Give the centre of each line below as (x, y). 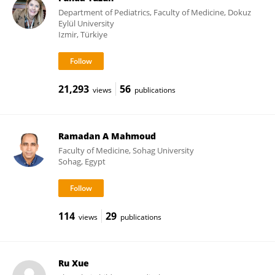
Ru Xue (73, 263)
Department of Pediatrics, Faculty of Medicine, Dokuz (154, 12)
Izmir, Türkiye (83, 34)
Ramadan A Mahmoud (107, 136)
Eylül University (86, 23)
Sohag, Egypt (82, 161)
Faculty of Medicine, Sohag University (126, 150)
